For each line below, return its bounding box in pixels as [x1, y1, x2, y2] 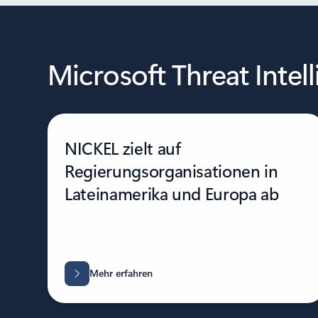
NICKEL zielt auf [65, 136, 181, 159]
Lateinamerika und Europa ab [65, 182, 279, 204]
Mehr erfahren [89, 265, 153, 280]
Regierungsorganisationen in [65, 159, 278, 182]
